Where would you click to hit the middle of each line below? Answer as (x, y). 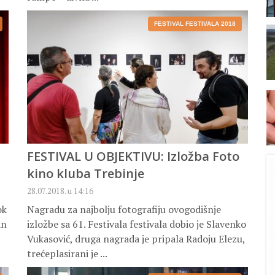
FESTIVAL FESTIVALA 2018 (195, 24)
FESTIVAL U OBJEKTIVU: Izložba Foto (133, 157)
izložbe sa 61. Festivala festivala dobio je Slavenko (137, 224)
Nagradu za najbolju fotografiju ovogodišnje (124, 210)
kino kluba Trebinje (86, 174)
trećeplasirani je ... (67, 254)
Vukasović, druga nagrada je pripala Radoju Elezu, (136, 239)
